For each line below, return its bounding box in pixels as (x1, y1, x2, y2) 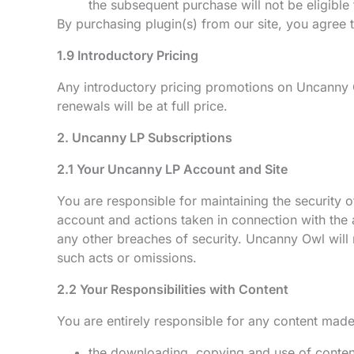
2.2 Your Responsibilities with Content (57, 281, 288, 297)
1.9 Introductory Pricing (57, 47, 198, 63)
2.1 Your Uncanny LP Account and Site (57, 161, 288, 177)
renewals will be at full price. (57, 98, 228, 114)
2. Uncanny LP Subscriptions (57, 130, 232, 145)
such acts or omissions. (57, 250, 197, 265)
